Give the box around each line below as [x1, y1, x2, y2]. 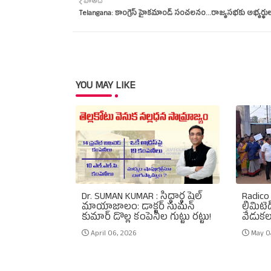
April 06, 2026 [90, 228, 137, 240]
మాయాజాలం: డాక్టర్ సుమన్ [81, 200, 195, 215]
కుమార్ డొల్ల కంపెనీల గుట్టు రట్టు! [81, 211, 211, 226]
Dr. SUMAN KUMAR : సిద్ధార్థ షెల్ [81, 190, 202, 205]
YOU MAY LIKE [75, 79, 135, 94]
